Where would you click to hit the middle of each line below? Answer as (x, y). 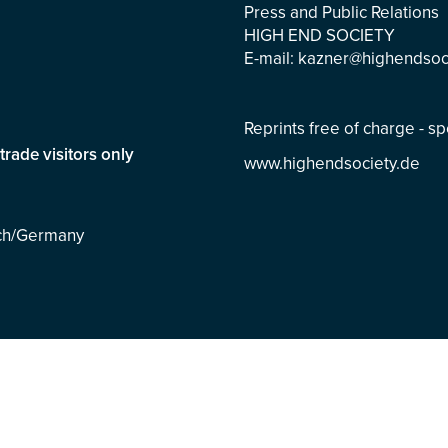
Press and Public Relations (341, 12)
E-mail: (270, 58)
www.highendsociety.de (331, 163)
